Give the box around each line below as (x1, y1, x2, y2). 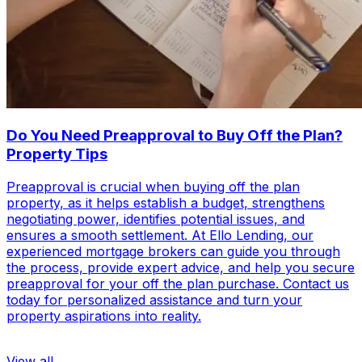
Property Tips (6, 145, 107, 164)
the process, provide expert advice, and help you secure (6, 259, 355, 276)
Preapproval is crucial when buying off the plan (6, 178, 300, 195)
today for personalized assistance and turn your (6, 291, 302, 308)
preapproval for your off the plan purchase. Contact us (6, 275, 349, 292)
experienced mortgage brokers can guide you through (6, 242, 340, 259)
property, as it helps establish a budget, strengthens (6, 194, 325, 211)
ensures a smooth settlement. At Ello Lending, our (6, 226, 314, 243)
